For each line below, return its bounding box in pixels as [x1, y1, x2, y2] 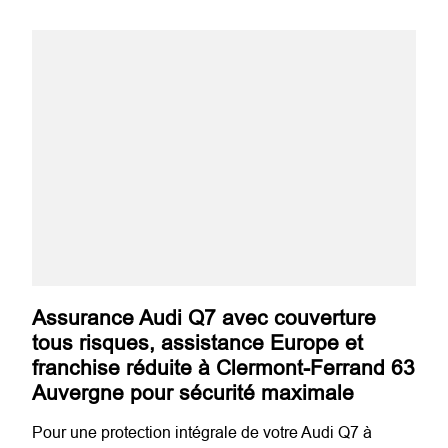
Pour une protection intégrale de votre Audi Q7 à [32, 422, 373, 441]
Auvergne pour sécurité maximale [32, 380, 355, 405]
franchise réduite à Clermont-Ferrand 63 [32, 355, 416, 380]
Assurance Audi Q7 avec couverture [32, 305, 377, 330]
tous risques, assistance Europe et [32, 330, 364, 355]
